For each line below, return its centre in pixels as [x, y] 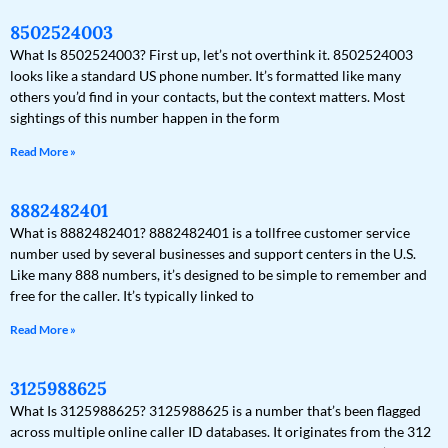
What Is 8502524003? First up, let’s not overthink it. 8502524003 [211, 55]
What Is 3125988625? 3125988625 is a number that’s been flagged [215, 411]
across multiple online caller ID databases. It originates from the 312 [220, 432]
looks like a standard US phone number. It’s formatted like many [205, 76]
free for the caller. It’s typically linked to [132, 296]
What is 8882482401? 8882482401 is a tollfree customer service [210, 233]
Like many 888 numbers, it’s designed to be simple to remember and [218, 275]
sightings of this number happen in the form [145, 118]
